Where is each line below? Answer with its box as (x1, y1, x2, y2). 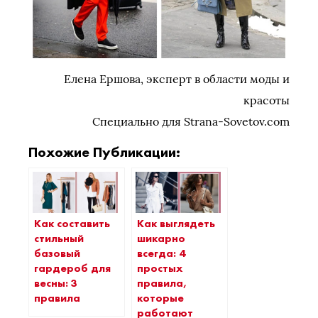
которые (137, 290, 184, 305)
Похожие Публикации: (28, 143, 180, 162)
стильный (34, 231, 84, 246)
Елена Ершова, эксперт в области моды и (64, 72, 290, 87)
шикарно (137, 231, 185, 246)
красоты (243, 93, 290, 108)
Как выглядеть (137, 216, 215, 231)
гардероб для (34, 261, 111, 275)
